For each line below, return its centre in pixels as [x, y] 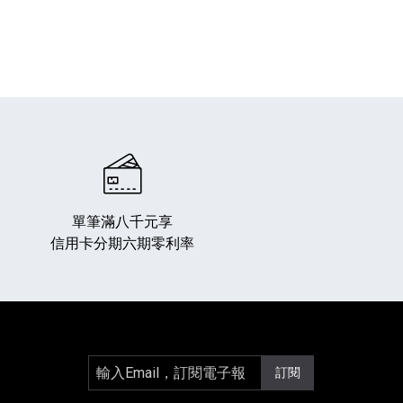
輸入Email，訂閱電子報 [162, 367]
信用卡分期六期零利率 [122, 243]
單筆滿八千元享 [122, 221]
